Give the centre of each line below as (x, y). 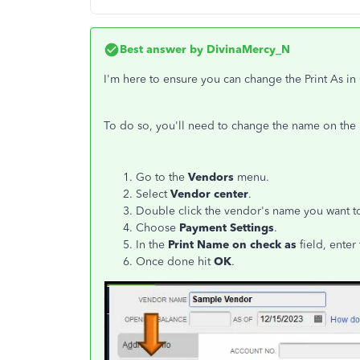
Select (151, 194)
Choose (157, 228)
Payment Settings (227, 228)
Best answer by (162, 49)
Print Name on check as (232, 245)
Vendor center (208, 194)
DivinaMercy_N (247, 49)
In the (152, 245)
